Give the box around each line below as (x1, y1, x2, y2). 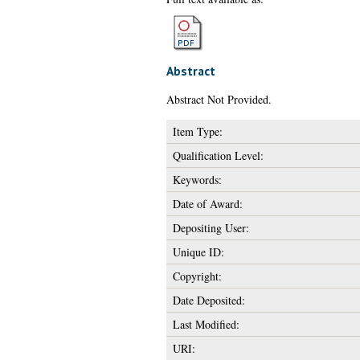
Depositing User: (172, 219, 249, 235)
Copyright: (172, 268, 222, 284)
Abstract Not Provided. (166, 91, 272, 107)
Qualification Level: (172, 147, 264, 163)
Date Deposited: (172, 292, 245, 308)
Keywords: (172, 171, 222, 187)
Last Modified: (172, 316, 239, 332)
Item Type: (172, 123, 223, 139)
